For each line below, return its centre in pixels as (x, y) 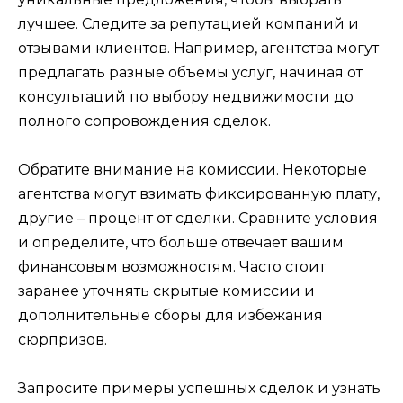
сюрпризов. (63, 339)
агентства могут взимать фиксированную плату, (199, 193)
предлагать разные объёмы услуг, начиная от (190, 72)
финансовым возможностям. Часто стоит (172, 266)
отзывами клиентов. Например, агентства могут (198, 48)
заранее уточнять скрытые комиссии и (166, 291)
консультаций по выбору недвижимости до (186, 96)
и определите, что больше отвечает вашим (181, 242)
